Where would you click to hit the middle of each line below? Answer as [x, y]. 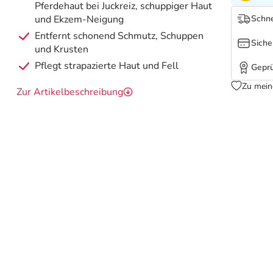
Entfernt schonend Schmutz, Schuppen [119, 36]
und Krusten [62, 50]
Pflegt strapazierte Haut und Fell [107, 66]
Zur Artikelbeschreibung [70, 92]
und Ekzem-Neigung [80, 20]
